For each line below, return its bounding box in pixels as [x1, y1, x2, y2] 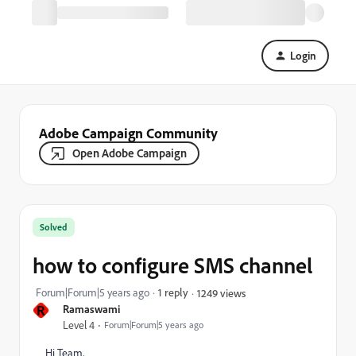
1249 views [197, 285, 246, 300]
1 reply [158, 285, 188, 299]
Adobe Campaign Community [39, 124, 218, 141]
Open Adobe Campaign [72, 145, 187, 161]
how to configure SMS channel [33, 251, 312, 279]
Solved [40, 221, 68, 233]
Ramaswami [63, 302, 120, 315]
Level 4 [63, 318, 95, 332]
